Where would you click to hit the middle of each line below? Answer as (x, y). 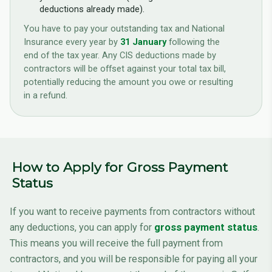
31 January (144, 42)
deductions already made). (92, 9)
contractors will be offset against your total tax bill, (125, 69)
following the (193, 42)
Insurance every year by (72, 42)
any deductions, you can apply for (82, 228)
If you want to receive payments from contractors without (132, 212)
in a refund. (46, 96)
